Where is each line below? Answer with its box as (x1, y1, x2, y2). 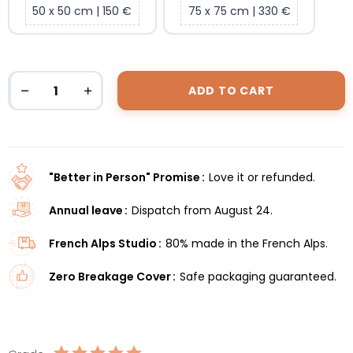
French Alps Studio (48, 236, 157, 252)
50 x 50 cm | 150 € (32, 2, 132, 19)
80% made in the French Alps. (165, 236, 328, 252)
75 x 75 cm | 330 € (188, 2, 291, 19)
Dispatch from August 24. (131, 203, 273, 219)
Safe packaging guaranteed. (179, 269, 336, 285)
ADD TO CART (188, 83, 274, 99)
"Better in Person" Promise (48, 169, 200, 186)
